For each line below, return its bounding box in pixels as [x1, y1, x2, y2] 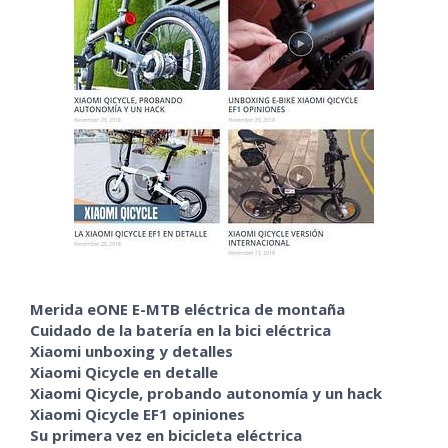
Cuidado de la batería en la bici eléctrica [30, 320, 332, 340]
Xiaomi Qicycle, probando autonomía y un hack [30, 383, 383, 403]
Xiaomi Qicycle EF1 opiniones [30, 404, 246, 424]
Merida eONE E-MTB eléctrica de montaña [30, 299, 346, 319]
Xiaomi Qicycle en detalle [30, 362, 219, 382]
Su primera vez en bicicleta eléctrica [30, 425, 303, 445]
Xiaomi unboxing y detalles [30, 341, 234, 361]
